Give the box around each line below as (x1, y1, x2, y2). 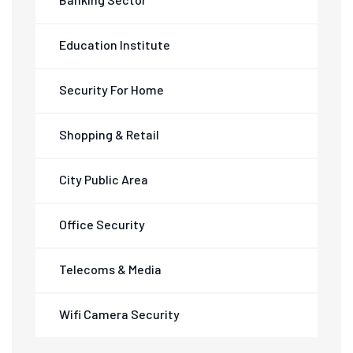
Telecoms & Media (59, 262, 162, 277)
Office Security (59, 217, 145, 232)
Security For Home (59, 82, 164, 98)
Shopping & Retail (59, 127, 159, 143)
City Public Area (59, 172, 148, 188)
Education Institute (59, 37, 170, 53)
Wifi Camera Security (59, 307, 180, 322)
